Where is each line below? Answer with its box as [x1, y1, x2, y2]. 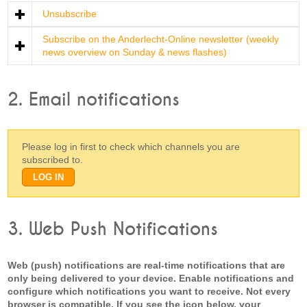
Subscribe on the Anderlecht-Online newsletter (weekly [42, 34, 280, 45]
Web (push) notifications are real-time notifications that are [8, 260, 286, 271]
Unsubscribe [42, 8, 97, 19]
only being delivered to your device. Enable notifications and [8, 273, 295, 284]
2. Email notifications [8, 91, 180, 109]
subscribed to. [22, 154, 84, 165]
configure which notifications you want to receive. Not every [8, 286, 291, 297]
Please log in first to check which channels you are [22, 141, 241, 152]
